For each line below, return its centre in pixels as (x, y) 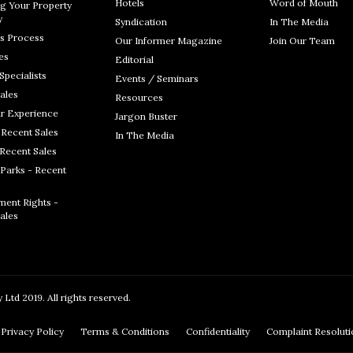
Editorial (134, 59)
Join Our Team (302, 41)
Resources (139, 97)
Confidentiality (219, 331)
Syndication (141, 22)
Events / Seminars (157, 78)
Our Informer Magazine (169, 41)
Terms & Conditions (126, 331)
